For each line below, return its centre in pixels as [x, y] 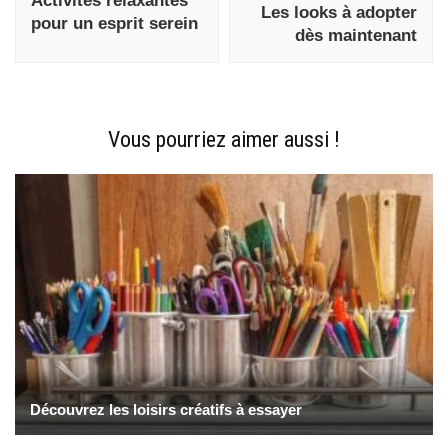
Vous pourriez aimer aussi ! [224, 139]
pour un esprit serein [114, 23]
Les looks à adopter [339, 12]
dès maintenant [356, 35]
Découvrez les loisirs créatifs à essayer [166, 410]
